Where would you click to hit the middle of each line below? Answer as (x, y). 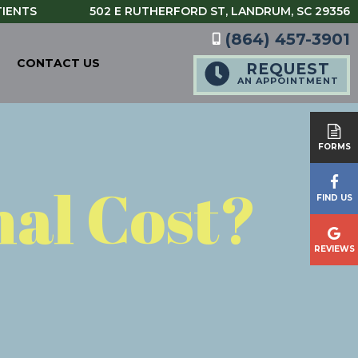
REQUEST (288, 69)
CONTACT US (59, 63)
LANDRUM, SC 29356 (290, 11)
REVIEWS (334, 249)
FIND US (334, 198)
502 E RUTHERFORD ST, (160, 11)
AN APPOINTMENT (288, 81)
